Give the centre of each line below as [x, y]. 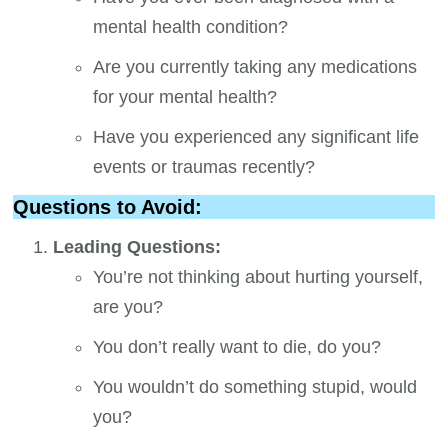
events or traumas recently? [204, 166]
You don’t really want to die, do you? [237, 347]
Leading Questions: [137, 247]
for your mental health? [185, 96]
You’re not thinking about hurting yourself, [258, 277]
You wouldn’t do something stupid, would [255, 387]
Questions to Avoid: [108, 207]
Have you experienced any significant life [256, 136]
